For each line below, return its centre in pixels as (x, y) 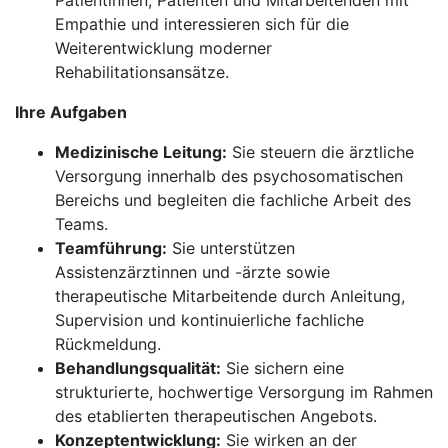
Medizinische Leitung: (141, 152)
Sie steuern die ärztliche (320, 152)
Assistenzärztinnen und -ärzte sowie (192, 272)
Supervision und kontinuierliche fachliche (209, 320)
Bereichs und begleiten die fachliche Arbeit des (233, 200)
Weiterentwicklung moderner (163, 48)
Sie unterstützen (231, 248)
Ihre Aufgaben (71, 112)
